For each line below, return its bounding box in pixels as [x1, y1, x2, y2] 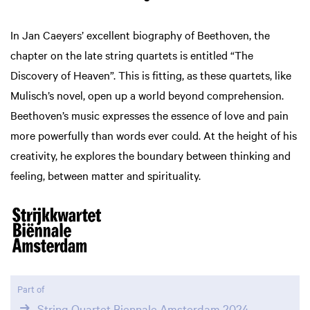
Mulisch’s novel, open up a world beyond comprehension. [10, 86, 284, 102]
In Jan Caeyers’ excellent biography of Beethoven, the [10, 26, 270, 42]
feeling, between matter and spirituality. [10, 167, 201, 183]
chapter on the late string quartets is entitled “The [10, 46, 253, 62]
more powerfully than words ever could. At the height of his [10, 127, 297, 143]
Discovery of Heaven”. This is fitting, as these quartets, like [10, 66, 291, 82]
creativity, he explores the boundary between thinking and [10, 147, 291, 163]
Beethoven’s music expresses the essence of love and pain [10, 107, 289, 122]
